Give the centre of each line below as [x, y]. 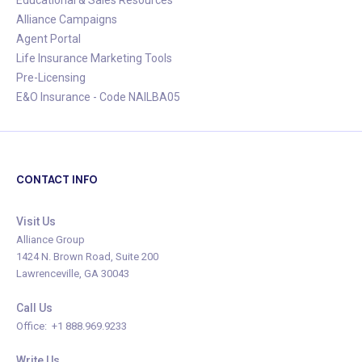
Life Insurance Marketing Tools [94, 58]
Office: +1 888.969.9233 [72, 326]
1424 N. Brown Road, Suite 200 [87, 256]
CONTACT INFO [57, 179]
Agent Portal [48, 38]
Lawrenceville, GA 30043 [73, 273]
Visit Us [36, 221]
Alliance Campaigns [67, 19]
